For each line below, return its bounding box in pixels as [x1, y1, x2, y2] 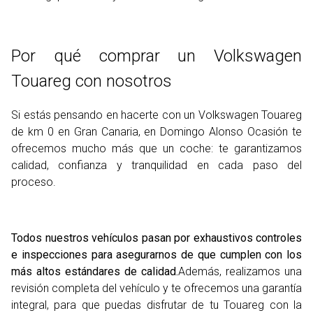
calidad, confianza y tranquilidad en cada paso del [11, 159, 302, 173]
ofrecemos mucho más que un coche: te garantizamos [11, 142, 302, 156]
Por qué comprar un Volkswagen [11, 46, 302, 66]
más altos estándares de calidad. [11, 265, 178, 279]
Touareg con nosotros [11, 71, 172, 92]
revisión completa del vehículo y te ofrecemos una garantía [11, 282, 302, 296]
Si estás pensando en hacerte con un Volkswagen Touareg [11, 108, 302, 122]
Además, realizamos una [178, 265, 302, 279]
